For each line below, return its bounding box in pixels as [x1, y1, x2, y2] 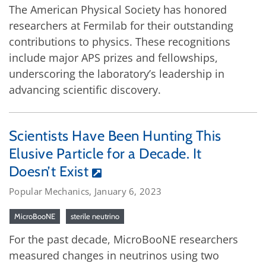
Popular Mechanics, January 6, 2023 [9, 185, 162, 198]
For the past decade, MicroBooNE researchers [9, 232, 238, 247]
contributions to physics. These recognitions [9, 34, 230, 49]
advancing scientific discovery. [9, 83, 161, 97]
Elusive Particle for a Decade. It [9, 145, 202, 163]
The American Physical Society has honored [9, 2, 227, 17]
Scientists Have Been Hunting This [9, 127, 221, 145]
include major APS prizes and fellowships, [9, 50, 218, 65]
